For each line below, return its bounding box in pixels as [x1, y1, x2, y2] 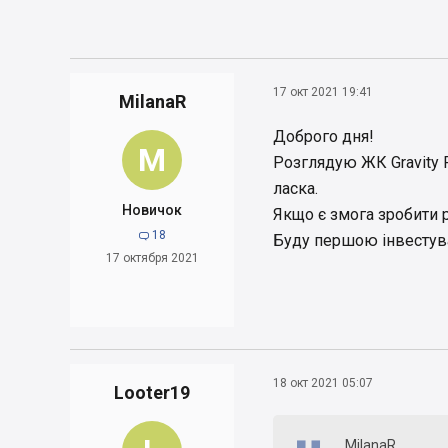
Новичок [122, 202, 182, 218]
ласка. [273, 179, 322, 198]
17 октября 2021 [105, 251, 199, 265]
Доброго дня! [273, 127, 374, 146]
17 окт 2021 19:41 [273, 84, 373, 99]
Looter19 [114, 382, 190, 403]
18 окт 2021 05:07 [273, 375, 373, 390]
